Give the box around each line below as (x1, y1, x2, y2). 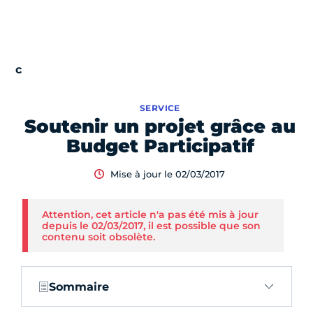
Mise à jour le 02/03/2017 (110, 168, 225, 180)
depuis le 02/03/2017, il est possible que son (42, 219, 261, 233)
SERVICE (140, 103, 180, 114)
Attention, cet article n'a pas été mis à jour (42, 208, 259, 221)
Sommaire (49, 279, 109, 293)
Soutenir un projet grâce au (24, 115, 296, 138)
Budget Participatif (66, 135, 254, 158)
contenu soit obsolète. (42, 231, 155, 244)
